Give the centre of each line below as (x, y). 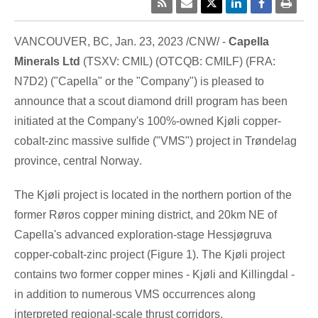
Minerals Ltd (47, 61)
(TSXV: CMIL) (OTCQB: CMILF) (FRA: (178, 61)
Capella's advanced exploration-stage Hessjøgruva (143, 234)
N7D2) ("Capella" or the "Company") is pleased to (139, 81)
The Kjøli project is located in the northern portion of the (153, 194)
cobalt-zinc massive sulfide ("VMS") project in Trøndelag (155, 141)
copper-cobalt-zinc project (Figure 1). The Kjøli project (149, 254)
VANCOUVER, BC (62, 41)
